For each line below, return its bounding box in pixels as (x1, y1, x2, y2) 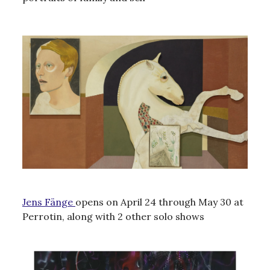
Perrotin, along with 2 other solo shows (22, 210, 204, 222)
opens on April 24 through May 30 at (75, 195, 243, 208)
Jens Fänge (22, 195, 75, 208)
